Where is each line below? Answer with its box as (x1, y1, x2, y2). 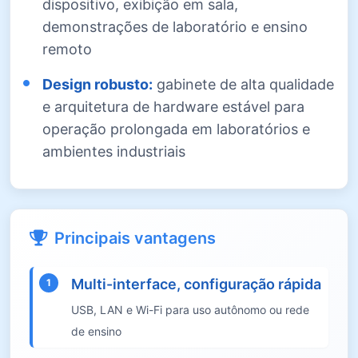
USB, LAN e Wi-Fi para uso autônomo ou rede (71, 302, 309, 316)
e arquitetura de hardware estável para (42, 97, 304, 115)
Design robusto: (42, 75, 153, 93)
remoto (42, 40, 92, 58)
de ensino (71, 324, 121, 338)
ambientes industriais (42, 142, 185, 160)
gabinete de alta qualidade (153, 75, 334, 93)
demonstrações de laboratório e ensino (42, 18, 308, 35)
